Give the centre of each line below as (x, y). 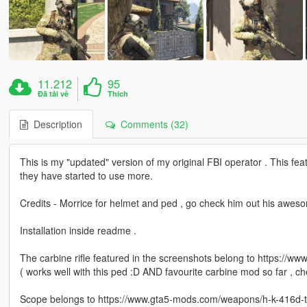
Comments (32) (151, 124)
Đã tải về (53, 94)
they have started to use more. (86, 176)
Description (55, 124)
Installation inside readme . (78, 231)
